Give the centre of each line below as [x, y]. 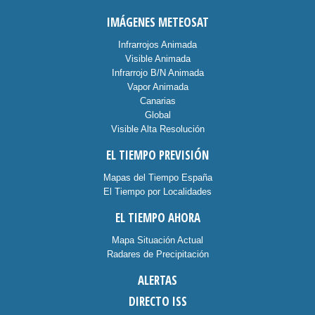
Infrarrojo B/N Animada [157, 73]
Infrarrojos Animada [157, 45]
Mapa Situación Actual [157, 240]
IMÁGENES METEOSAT [157, 22]
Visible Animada [157, 59]
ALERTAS [157, 280]
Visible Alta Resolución [157, 129]
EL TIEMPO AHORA [157, 218]
